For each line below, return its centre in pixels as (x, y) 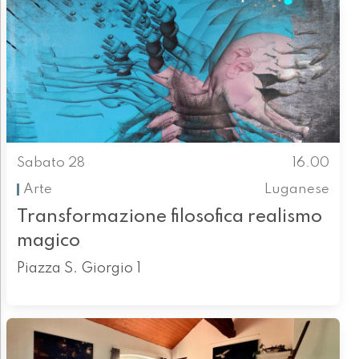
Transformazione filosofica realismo (169, 216)
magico (48, 240)
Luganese (297, 189)
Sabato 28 (50, 163)
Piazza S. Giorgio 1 (79, 268)
